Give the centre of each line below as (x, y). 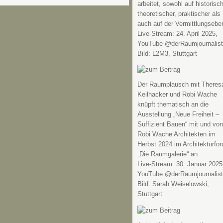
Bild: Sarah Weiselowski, (173, 184)
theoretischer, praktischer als (179, 14)
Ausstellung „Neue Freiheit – (178, 115)
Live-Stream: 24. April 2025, (177, 34)
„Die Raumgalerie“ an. (168, 155)
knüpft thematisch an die (173, 105)
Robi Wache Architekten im (176, 135)
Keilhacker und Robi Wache (177, 95)
